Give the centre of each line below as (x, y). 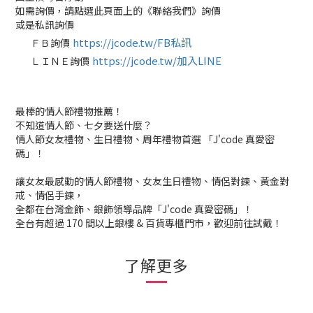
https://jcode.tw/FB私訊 (132, 42)
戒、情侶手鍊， (50, 195)
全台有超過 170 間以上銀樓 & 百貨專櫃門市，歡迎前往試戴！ (149, 223)
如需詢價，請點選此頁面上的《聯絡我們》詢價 (118, 10)
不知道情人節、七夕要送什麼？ (84, 125)
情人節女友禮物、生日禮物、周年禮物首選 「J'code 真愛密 (145, 139)
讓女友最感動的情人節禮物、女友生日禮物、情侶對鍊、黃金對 (152, 181)
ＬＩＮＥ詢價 (60, 61)
